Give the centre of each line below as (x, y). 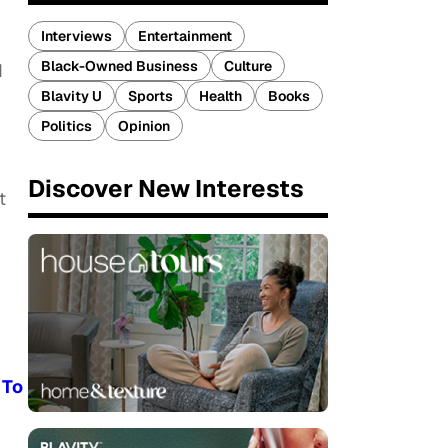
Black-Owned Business (119, 66)
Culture (248, 66)
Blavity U (71, 96)
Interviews (76, 36)
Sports (150, 96)
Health (220, 96)
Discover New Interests (166, 188)
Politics (66, 126)
